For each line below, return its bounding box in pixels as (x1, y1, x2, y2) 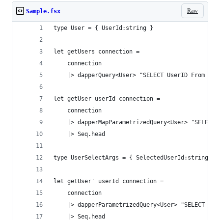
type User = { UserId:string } (54, 25, 153, 31)
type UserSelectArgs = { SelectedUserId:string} (54, 154, 212, 161)
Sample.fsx (26, 8, 60, 15)
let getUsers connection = (54, 48, 139, 55)
